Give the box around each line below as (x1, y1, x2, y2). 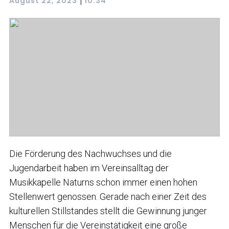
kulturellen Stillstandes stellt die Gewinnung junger (9, 205, 207, 216)
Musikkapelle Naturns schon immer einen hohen (9, 176, 197, 188)
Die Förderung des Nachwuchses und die (9, 148, 172, 159)
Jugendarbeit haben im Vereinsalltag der (9, 162, 169, 173)
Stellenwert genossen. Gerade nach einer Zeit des (9, 191, 207, 202)
